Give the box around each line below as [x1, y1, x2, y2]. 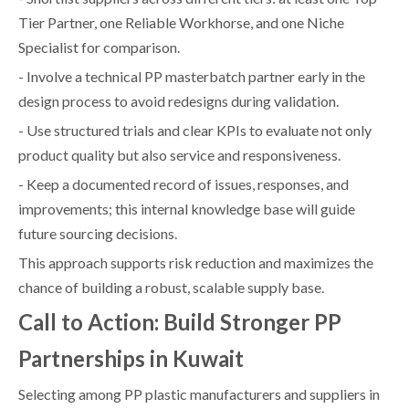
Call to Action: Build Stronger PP [18, 308, 341, 335]
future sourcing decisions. [18, 224, 177, 242]
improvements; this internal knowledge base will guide [18, 199, 355, 217]
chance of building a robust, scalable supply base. [18, 278, 324, 296]
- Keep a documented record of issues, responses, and [18, 174, 349, 193]
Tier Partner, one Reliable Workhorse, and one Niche [18, 13, 344, 31]
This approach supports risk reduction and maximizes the [18, 253, 373, 271]
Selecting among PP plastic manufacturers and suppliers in [18, 384, 380, 403]
